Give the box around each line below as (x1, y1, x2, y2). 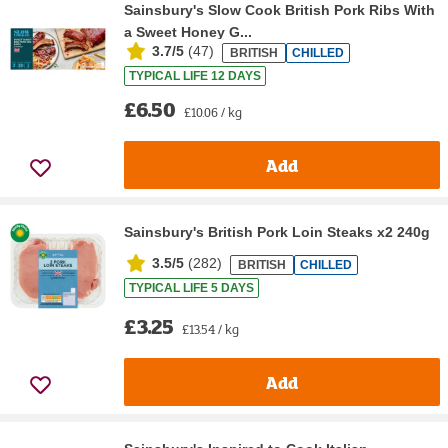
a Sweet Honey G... (124, 24, 252, 41)
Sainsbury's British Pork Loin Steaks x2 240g (124, 224, 430, 241)
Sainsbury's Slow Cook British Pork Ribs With (124, 2, 435, 19)
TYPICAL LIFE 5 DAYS (129, 281, 254, 296)
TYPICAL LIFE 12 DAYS (129, 69, 261, 84)
